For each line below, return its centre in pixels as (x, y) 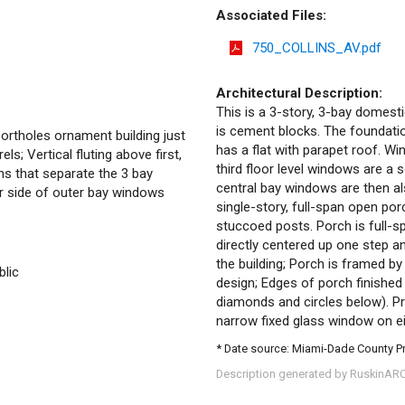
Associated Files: (271, 15)
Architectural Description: (299, 93)
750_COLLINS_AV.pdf (317, 48)
